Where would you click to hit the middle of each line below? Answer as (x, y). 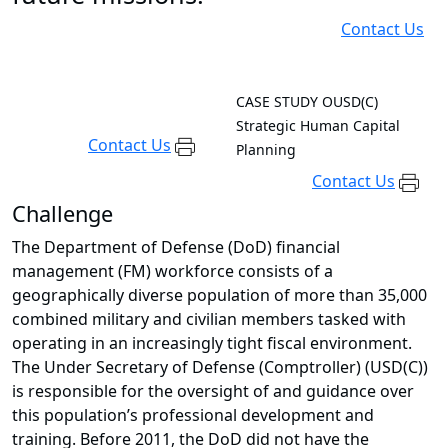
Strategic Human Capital (318, 126)
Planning (266, 150)
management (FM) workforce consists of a (172, 271)
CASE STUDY (277, 102)
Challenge (62, 214)
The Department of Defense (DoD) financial (176, 247)
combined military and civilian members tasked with (209, 319)
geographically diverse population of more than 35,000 (219, 295)
